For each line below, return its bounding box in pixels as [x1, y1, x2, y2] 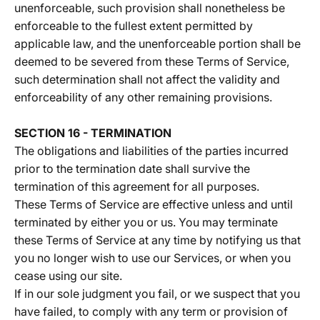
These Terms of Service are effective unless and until [14, 197, 293, 211]
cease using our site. [14, 269, 122, 283]
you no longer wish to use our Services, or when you [14, 251, 291, 265]
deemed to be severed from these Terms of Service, [14, 54, 289, 69]
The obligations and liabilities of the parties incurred [14, 144, 289, 158]
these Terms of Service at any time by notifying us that [14, 233, 301, 247]
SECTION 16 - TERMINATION [14, 126, 171, 140]
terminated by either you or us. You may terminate [14, 215, 278, 229]
